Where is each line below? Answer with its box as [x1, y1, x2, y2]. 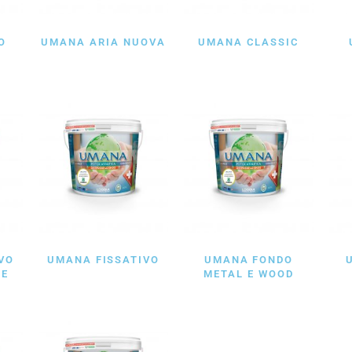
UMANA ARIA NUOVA [41, 35, 166, 48]
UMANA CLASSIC [197, 35, 300, 48]
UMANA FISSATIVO [46, 254, 160, 266]
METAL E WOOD [203, 268, 294, 280]
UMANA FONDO [203, 254, 294, 266]
